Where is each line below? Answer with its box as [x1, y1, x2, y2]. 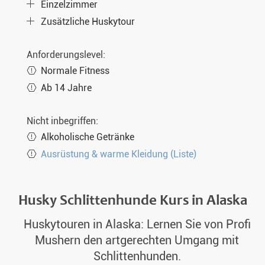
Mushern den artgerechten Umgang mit [35, 234, 239, 248]
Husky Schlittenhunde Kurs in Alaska [18, 191, 247, 209]
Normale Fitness [41, 65, 109, 76]
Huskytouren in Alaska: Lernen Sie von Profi [23, 218, 251, 232]
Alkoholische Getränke [41, 131, 134, 143]
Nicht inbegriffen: [27, 115, 98, 127]
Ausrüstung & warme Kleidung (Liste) [41, 148, 196, 160]
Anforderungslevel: [27, 49, 105, 60]
